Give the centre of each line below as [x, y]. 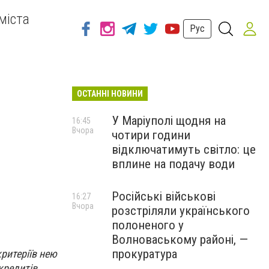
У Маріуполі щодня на [169, 121]
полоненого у [148, 225]
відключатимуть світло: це [184, 150]
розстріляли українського [181, 211]
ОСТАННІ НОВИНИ [110, 94]
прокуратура [144, 254]
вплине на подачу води [173, 164]
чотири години [151, 135]
